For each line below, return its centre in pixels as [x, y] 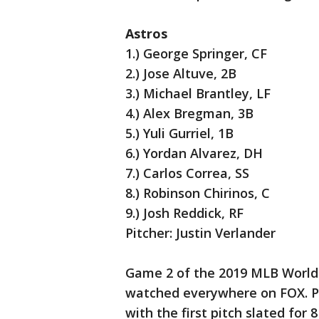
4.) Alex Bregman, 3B [189, 114]
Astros [146, 34]
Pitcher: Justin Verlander [202, 233]
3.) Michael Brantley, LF [198, 94]
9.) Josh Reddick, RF [184, 213]
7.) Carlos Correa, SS [187, 173]
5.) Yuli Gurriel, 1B [179, 134]
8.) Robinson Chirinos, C [198, 193]
